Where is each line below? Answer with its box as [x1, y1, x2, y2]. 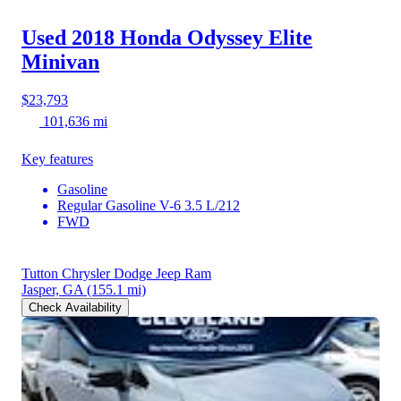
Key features [21, 151, 93, 166]
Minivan [21, 50, 99, 74]
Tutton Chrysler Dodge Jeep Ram [21, 266, 211, 281]
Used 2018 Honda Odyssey [21, 26, 263, 50]
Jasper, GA [21, 282, 83, 297]
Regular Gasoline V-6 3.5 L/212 [57, 198, 240, 213]
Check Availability [29, 301, 122, 314]
